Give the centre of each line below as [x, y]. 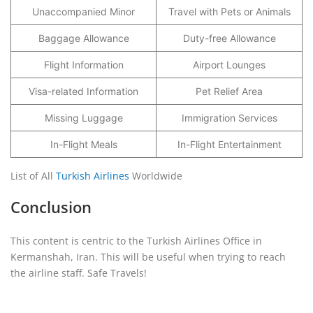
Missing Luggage [83, 118]
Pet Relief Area [229, 91]
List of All [33, 176]
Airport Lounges [229, 65]
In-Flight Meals [83, 144]
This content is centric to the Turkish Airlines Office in [136, 241]
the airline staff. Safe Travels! [79, 273]
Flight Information [83, 65]
